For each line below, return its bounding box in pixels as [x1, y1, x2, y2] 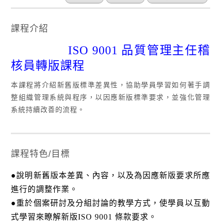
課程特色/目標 [11, 149, 71, 159]
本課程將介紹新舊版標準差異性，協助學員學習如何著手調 [11, 80, 210, 89]
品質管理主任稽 [121, 43, 210, 57]
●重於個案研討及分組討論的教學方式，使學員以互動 [11, 199, 210, 208]
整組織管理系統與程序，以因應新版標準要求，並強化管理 [11, 93, 210, 101]
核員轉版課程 [11, 59, 85, 72]
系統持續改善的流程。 [11, 105, 85, 113]
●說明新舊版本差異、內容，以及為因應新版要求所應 [11, 171, 210, 180]
